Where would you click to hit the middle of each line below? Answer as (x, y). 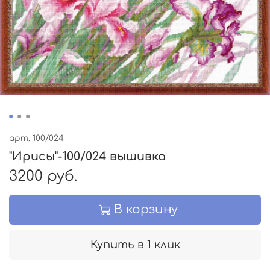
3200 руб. (43, 176)
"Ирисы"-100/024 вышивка (87, 156)
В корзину (146, 209)
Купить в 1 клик (135, 244)
